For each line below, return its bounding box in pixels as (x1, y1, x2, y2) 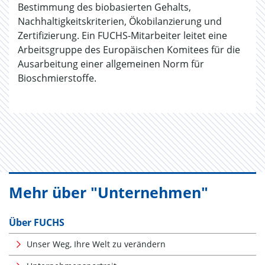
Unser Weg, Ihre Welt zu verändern (27, 238, 166, 250)
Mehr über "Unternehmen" (9, 182, 208, 202)
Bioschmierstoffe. (18, 71, 96, 85)
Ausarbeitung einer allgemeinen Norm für (18, 57, 204, 70)
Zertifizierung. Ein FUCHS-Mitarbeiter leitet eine (18, 28, 227, 42)
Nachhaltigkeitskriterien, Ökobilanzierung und (18, 14, 222, 28)
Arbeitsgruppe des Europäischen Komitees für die (18, 43, 240, 56)
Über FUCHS (9, 215, 64, 229)
